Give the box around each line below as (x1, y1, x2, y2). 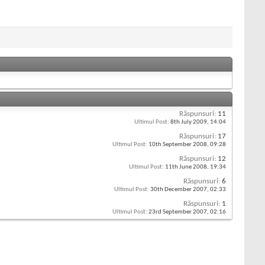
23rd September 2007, (147, 209, 210, 216)
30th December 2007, (149, 186, 210, 193)
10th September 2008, (147, 141, 210, 148)
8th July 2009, (169, 119, 210, 126)
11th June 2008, (164, 164, 210, 171)
